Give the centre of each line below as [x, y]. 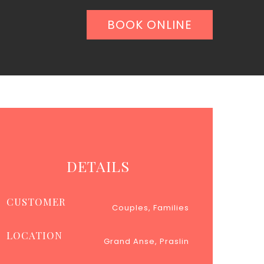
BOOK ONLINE [150, 25]
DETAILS [98, 166]
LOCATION [34, 235]
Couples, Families [151, 208]
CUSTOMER [36, 202]
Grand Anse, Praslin [146, 241]
